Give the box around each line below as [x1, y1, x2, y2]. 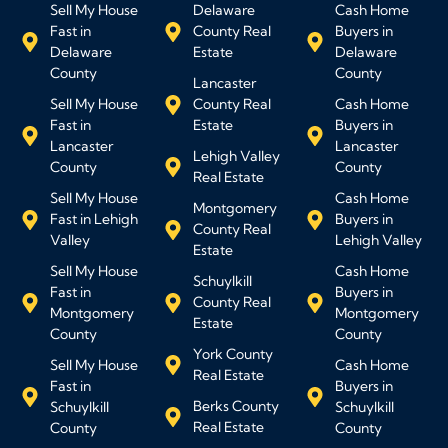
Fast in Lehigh [50, 210, 138, 229]
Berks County [192, 397, 279, 416]
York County [192, 345, 273, 364]
